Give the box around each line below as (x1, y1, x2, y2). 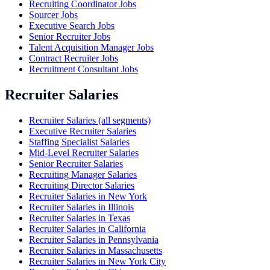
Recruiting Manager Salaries (29, 169, 137, 180)
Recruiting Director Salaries (29, 180, 134, 190)
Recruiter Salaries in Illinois (29, 202, 134, 212)
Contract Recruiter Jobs (29, 53, 118, 64)
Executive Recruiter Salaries (29, 126, 136, 136)
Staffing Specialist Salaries (29, 137, 130, 147)
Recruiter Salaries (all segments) (29, 115, 151, 125)
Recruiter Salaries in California (29, 224, 146, 234)
